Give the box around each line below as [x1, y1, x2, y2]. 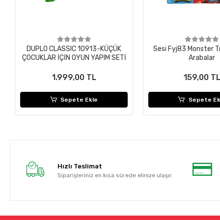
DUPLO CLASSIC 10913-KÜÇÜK [27, 45, 122, 54]
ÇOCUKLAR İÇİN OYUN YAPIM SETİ [22, 54, 126, 62]
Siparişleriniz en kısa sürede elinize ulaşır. [57, 171, 173, 179]
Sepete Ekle [60, 96, 98, 104]
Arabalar [189, 54, 216, 62]
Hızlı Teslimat [57, 162, 102, 170]
